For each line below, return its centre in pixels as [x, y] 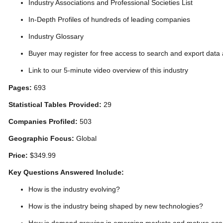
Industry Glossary [56, 36]
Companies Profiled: [43, 121]
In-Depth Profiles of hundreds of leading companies [109, 19]
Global [85, 138]
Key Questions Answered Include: [66, 172]
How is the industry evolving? [75, 189]
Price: [18, 155]
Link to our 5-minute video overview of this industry [108, 70]
